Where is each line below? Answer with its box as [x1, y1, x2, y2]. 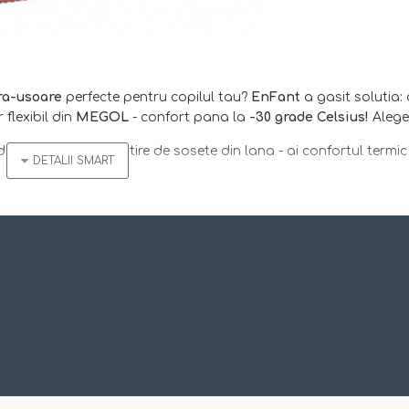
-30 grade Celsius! [246, 110, 369, 124]
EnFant [251, 90, 304, 104]
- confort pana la [132, 110, 246, 124]
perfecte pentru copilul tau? [62, 90, 251, 104]
